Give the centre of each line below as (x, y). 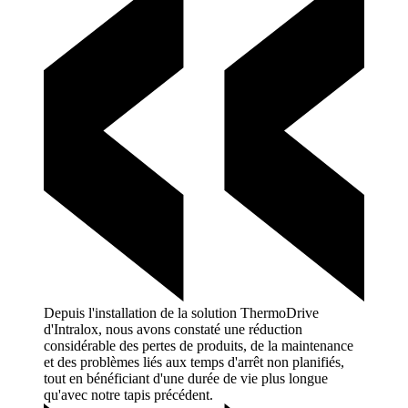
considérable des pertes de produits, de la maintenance (199, 346)
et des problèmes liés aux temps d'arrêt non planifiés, (194, 362)
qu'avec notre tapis (97, 395)
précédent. (184, 395)
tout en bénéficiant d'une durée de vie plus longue (186, 379)
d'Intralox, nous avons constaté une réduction (173, 330)
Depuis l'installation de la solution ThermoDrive (181, 313)
